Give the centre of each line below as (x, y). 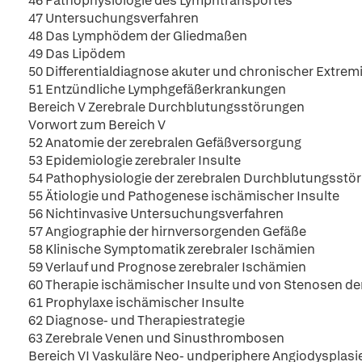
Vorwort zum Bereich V (97, 125)
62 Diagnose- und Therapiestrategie (137, 320)
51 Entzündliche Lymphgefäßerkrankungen (157, 89)
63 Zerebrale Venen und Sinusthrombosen (156, 338)
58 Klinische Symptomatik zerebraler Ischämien (172, 249)
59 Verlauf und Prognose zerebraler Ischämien (167, 267)
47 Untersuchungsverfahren (114, 18)
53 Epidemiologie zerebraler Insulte (135, 160)
